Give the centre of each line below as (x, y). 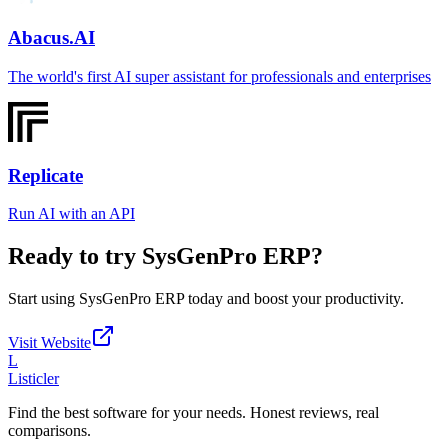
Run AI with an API (71, 214)
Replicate (45, 175)
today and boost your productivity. (294, 299)
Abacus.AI (51, 38)
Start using (43, 299)
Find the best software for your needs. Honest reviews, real (193, 413)
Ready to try (75, 256)
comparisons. (49, 431)
